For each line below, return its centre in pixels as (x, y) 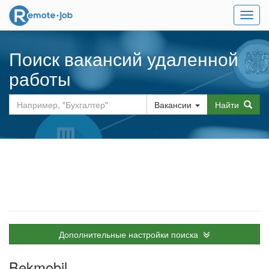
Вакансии (173, 104)
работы (40, 78)
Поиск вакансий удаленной (124, 59)
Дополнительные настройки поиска (131, 234)
